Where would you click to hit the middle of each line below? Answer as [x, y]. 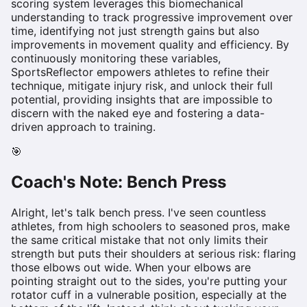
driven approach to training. [83, 126]
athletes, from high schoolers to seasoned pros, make [150, 226]
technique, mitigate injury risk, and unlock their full [142, 85]
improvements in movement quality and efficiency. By [150, 44]
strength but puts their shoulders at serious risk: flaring [153, 253]
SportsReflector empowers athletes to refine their [140, 72]
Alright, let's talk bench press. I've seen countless [138, 212]
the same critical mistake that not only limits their [139, 240]
